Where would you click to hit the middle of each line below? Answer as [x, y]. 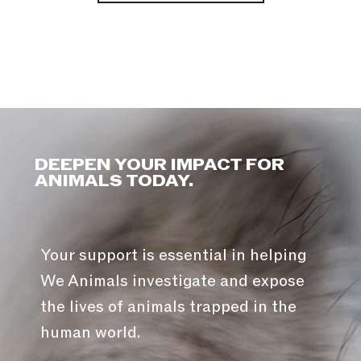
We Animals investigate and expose [172, 282]
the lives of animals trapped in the [168, 307]
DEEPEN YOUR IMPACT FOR [159, 166]
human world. [90, 333]
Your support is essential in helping [173, 256]
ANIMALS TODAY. [114, 182]
